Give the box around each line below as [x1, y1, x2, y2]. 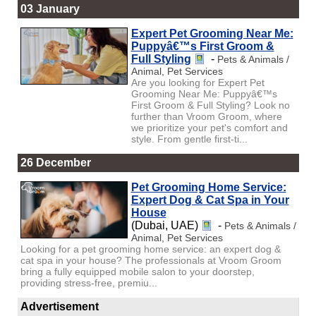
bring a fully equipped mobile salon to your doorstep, [20, 265, 255, 277]
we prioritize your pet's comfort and [130, 121, 288, 133]
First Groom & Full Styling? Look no [130, 99, 290, 111]
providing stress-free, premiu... [20, 276, 157, 288]
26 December [20, 156, 91, 169]
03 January [20, 2, 80, 15]
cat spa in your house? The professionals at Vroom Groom [20, 254, 281, 266]
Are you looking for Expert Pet [130, 76, 265, 88]
